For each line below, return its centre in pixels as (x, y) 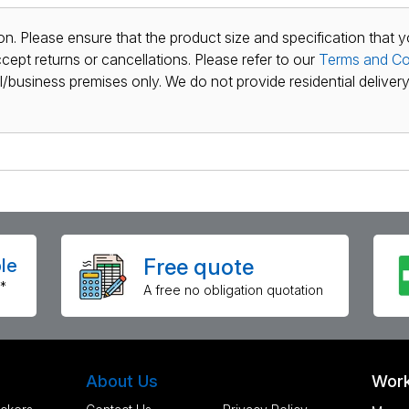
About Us (121, 382)
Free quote (198, 267)
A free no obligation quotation (233, 290)
